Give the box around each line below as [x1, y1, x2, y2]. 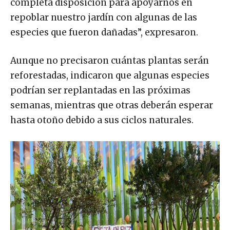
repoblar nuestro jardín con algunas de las [10, 11, 197, 23]
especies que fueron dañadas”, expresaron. [10, 26, 198, 38]
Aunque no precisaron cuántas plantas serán [10, 54, 209, 66]
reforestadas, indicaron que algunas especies [10, 69, 209, 81]
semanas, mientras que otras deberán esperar [10, 99, 213, 111]
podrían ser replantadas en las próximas [10, 84, 190, 96]
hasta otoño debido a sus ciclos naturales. [10, 114, 194, 126]
